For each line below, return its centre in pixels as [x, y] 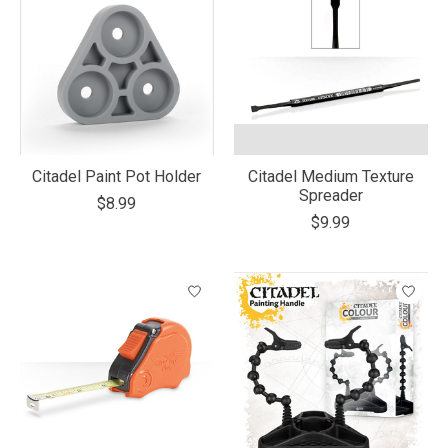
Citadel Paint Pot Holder [117, 177]
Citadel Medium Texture [330, 177]
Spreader [330, 196]
